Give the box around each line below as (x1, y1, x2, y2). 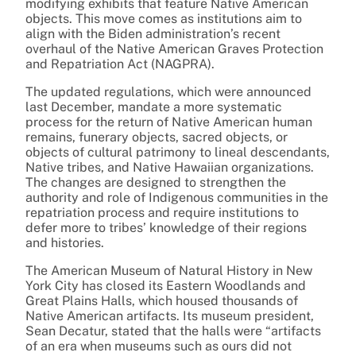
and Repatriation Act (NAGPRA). (25, 56, 215, 72)
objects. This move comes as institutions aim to (25, 11, 302, 27)
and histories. (25, 235, 104, 251)
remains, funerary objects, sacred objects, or (25, 130, 288, 145)
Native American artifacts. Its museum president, (25, 308, 314, 324)
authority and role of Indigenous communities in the (25, 190, 328, 206)
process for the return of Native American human (25, 114, 312, 130)
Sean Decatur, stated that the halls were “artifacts (25, 323, 321, 339)
